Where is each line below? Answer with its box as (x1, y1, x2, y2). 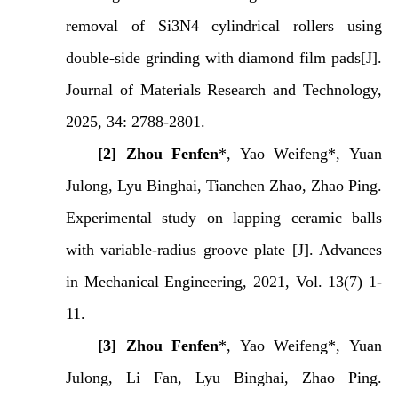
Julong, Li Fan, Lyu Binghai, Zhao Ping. (65, 368, 383, 386)
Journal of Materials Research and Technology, (65, 80, 383, 99)
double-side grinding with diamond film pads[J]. (65, 48, 383, 67)
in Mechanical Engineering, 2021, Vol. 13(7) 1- (65, 272, 383, 291)
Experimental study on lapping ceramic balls (65, 208, 383, 227)
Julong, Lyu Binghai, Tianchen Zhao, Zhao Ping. (65, 176, 383, 195)
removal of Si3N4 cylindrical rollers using (65, 16, 383, 35)
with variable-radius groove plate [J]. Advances (65, 240, 383, 259)
